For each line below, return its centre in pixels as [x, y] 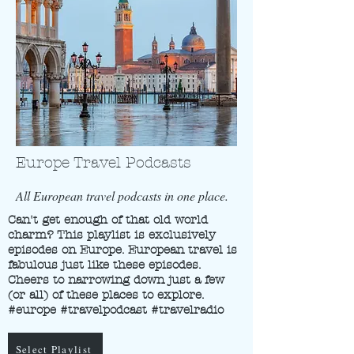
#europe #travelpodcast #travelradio [116, 310]
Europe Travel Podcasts [104, 163]
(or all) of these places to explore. [106, 295]
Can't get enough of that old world [108, 220]
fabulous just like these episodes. [104, 265]
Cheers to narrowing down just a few [116, 280]
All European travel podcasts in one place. [122, 196]
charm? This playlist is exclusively [112, 235]
